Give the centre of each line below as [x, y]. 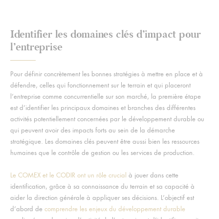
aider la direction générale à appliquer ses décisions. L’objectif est [102, 197]
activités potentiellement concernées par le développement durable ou [107, 119]
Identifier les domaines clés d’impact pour [106, 34]
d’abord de [26, 209]
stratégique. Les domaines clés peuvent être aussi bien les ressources [105, 141]
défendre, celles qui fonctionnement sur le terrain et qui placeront [100, 85]
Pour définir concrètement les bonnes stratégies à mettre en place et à [106, 74]
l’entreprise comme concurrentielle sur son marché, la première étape [105, 96]
